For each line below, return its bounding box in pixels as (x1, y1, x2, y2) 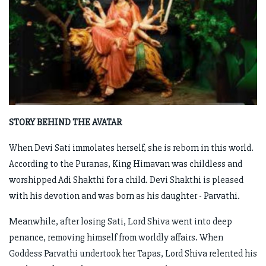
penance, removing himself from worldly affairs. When (9, 232, 223, 244)
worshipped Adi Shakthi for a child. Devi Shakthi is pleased (9, 174, 243, 186)
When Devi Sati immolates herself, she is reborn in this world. (9, 142, 254, 154)
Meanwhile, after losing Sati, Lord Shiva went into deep (9, 216, 232, 228)
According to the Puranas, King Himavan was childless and (9, 158, 242, 170)
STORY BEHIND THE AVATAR (9, 116, 122, 129)
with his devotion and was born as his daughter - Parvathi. (9, 190, 240, 202)
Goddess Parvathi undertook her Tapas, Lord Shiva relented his (9, 248, 257, 260)
